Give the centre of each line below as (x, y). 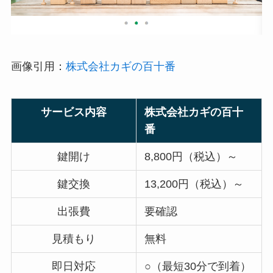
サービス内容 (73, 112)
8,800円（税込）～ (191, 156)
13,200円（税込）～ (194, 184)
